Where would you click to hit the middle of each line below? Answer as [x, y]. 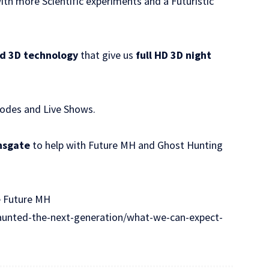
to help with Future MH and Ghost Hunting [127, 145]
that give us [107, 55]
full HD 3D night [174, 55]
